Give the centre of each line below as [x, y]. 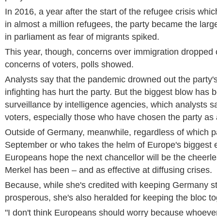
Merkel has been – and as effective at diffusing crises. [108, 170]
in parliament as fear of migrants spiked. [82, 37]
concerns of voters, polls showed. [69, 64]
